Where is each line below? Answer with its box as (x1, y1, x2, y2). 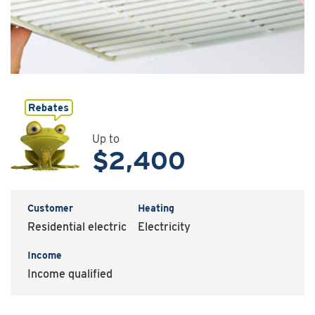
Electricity (138, 219, 191, 233)
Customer (27, 202, 73, 214)
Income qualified (27, 266, 112, 281)
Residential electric (27, 219, 127, 233)
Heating (138, 202, 174, 214)
